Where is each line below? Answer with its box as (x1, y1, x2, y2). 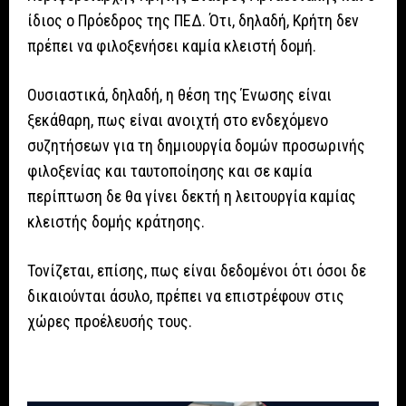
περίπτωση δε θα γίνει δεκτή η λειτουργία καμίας (27, 187, 356, 207)
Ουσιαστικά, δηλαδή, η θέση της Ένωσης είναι (27, 85, 332, 105)
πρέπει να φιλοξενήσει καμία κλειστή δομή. (27, 36, 316, 56)
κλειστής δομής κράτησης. (27, 212, 205, 232)
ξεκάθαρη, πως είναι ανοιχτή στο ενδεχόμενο (27, 111, 328, 130)
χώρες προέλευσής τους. (27, 312, 192, 332)
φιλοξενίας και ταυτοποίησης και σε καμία (27, 161, 312, 181)
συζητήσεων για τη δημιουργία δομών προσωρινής (27, 136, 365, 156)
